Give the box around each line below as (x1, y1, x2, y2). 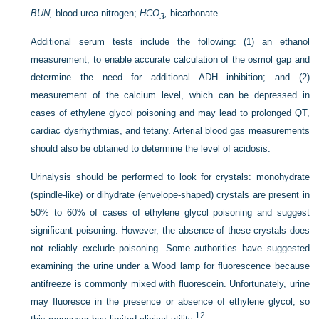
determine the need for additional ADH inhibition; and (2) (31, 72, 310, 83)
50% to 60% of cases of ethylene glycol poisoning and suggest (31, 207, 310, 219)
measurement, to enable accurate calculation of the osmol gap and (31, 54, 310, 66)
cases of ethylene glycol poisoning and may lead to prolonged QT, (31, 108, 310, 119)
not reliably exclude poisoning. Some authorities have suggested (31, 243, 310, 254)
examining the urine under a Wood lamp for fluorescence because (31, 261, 310, 272)
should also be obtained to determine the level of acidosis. (31, 143, 271, 155)
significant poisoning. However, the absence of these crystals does (31, 225, 310, 236)
